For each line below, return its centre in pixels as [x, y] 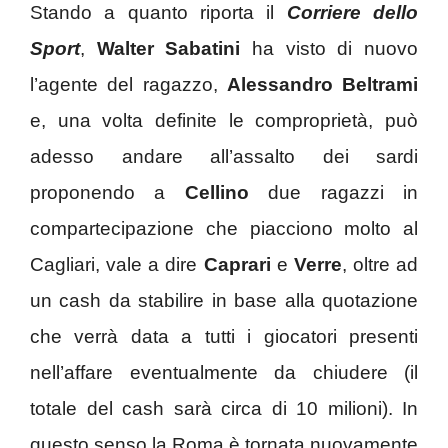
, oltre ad [379, 264]
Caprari [237, 264]
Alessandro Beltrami [322, 84]
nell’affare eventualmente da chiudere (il [224, 372]
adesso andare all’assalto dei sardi [224, 156]
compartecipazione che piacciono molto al [224, 228]
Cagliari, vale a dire [117, 264]
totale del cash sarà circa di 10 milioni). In [224, 408]
